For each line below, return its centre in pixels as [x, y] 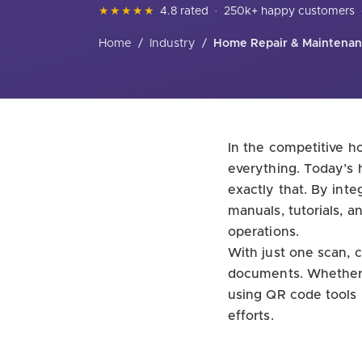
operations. [263, 232]
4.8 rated [184, 11]
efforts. [251, 316]
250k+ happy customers [289, 11]
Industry [173, 43]
